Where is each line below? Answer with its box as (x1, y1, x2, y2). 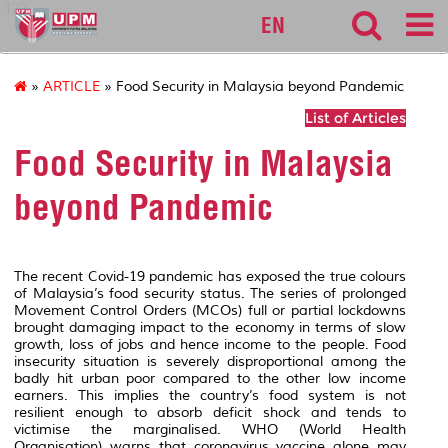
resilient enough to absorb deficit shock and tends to (14, 403, 406, 421)
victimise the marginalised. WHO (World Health (14, 420, 406, 438)
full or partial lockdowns (242, 301, 407, 319)
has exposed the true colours (213, 267, 406, 285)
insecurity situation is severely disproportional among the (14, 352, 406, 370)
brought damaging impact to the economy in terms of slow (14, 318, 406, 336)
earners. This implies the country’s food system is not (14, 386, 406, 404)
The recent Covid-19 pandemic (14, 267, 214, 285)
